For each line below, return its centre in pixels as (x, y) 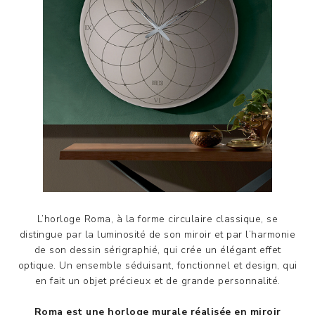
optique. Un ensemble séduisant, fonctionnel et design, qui (157, 265)
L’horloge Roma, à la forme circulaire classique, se (157, 219)
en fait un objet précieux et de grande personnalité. (157, 281)
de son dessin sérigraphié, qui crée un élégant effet (157, 250)
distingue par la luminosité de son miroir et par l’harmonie (157, 234)
